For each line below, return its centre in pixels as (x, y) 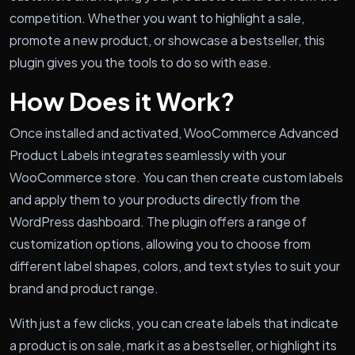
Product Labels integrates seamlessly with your (148, 155)
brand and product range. (84, 288)
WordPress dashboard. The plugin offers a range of (158, 221)
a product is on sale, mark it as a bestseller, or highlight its (173, 345)
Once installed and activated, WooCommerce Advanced (174, 132)
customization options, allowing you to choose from (160, 243)
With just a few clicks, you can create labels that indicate (174, 323)
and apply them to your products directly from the (155, 199)
